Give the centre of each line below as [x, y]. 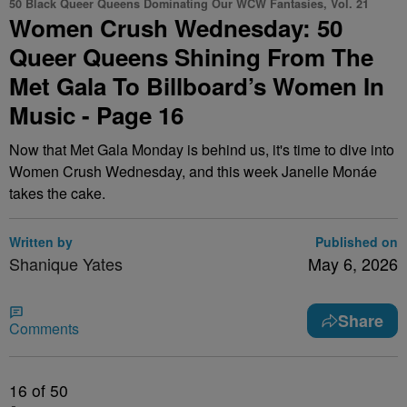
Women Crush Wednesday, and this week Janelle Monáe [193, 171]
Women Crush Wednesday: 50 [176, 28]
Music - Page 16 [96, 115]
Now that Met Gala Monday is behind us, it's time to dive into [202, 149]
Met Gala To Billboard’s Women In [197, 86]
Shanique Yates [66, 263]
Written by [41, 242]
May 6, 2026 [353, 263]
